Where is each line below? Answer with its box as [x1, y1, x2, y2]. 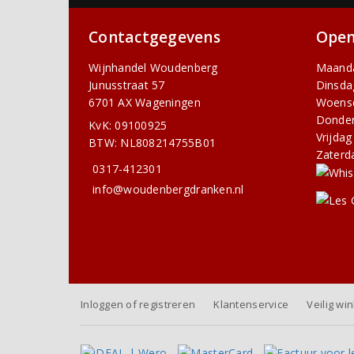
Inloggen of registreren [81, 297, 196, 312]
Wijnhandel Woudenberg [88, 60, 218, 76]
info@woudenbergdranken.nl [92, 182, 244, 198]
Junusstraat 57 [88, 77, 165, 93]
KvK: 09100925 [88, 118, 168, 134]
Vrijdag [315, 130, 352, 145]
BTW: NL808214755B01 [88, 135, 217, 151]
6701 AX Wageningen [88, 95, 201, 111]
